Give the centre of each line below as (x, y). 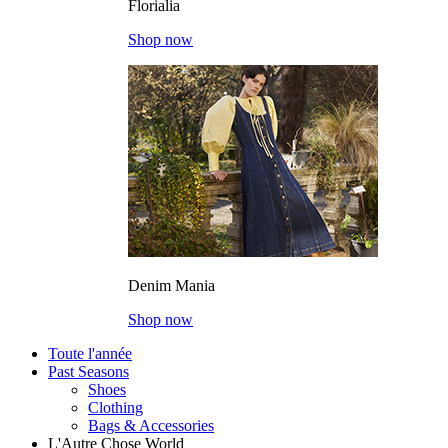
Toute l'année (90, 353)
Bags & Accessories (151, 425)
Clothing (115, 407)
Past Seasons (88, 371)
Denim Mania (171, 285)
